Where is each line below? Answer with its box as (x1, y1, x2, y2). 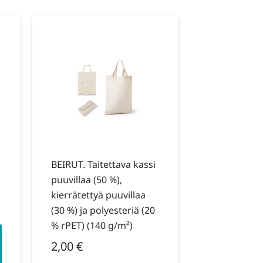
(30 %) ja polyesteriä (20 (50, 204, 155, 217)
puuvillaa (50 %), (50, 173, 122, 187)
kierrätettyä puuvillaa (50, 188, 146, 202)
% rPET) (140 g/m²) (50, 219, 133, 232)
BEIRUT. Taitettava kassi (50, 158, 156, 171)
